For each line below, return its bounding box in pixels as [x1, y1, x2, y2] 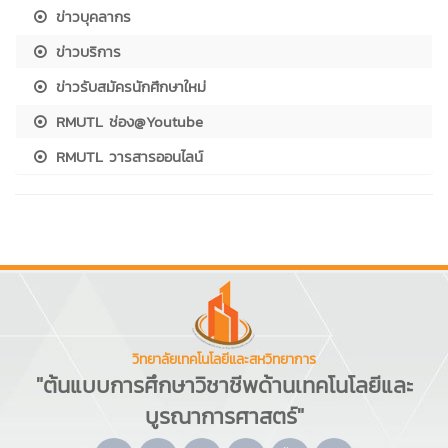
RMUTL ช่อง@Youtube [50, 110, 204, 134]
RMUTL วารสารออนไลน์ [50, 145, 204, 169]
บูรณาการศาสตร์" [144, 400, 304, 434]
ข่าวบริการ [50, 40, 122, 64]
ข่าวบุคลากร [50, 5, 132, 29]
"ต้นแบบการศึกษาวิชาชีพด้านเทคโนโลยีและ [35, 369, 413, 403]
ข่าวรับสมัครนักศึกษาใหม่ [50, 75, 207, 99]
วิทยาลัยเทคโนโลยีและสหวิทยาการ [132, 349, 316, 371]
